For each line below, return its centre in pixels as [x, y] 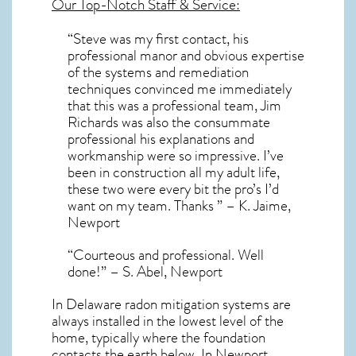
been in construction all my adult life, [174, 172]
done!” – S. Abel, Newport [145, 271]
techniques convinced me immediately [180, 89]
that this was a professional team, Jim [174, 105]
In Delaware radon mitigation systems [161, 304]
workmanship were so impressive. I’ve [176, 155]
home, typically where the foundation [159, 337]
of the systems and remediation [158, 72]
